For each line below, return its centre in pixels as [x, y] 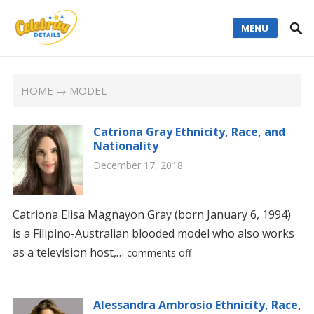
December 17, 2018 [138, 165]
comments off [159, 253]
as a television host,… [69, 252]
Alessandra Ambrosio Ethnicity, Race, [197, 305]
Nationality [125, 146]
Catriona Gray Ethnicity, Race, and [189, 132]
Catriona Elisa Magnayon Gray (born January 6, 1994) [151, 214]
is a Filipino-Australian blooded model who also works [153, 233]
